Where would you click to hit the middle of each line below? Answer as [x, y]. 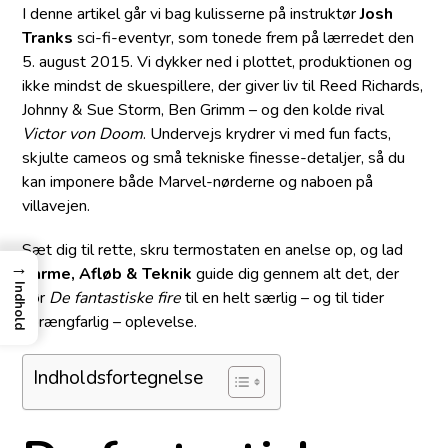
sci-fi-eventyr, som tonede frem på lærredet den [244, 38]
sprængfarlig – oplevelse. [110, 322]
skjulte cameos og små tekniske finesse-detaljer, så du [214, 158]
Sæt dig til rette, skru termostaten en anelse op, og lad [213, 250]
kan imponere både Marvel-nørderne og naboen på [198, 182]
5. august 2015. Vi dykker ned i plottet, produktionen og [217, 62]
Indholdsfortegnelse [118, 378]
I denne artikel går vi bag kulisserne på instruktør [191, 14]
